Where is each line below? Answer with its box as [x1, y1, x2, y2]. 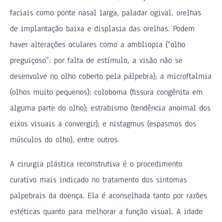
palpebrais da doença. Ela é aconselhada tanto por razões [10, 190, 208, 201]
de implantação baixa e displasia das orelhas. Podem [10, 23, 195, 34]
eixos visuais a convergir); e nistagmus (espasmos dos [10, 118, 197, 129]
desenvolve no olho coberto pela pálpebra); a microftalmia [10, 70, 212, 82]
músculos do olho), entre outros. [10, 134, 120, 145]
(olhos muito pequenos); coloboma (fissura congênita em [10, 86, 203, 98]
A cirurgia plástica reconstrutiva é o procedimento [10, 158, 183, 169]
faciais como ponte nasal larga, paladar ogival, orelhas [10, 7, 202, 18]
